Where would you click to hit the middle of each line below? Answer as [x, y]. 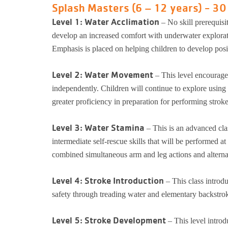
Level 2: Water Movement [104, 75]
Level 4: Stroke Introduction [109, 180]
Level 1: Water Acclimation [106, 22]
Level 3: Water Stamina [99, 127]
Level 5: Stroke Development [110, 220]
